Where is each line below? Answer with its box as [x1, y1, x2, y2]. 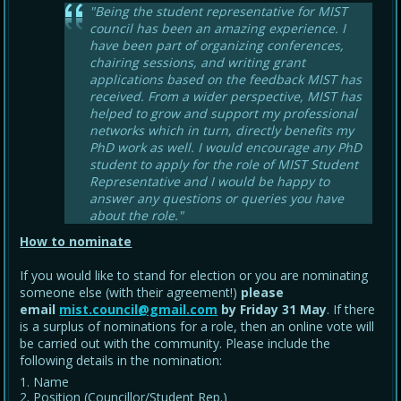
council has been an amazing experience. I [90, 20, 346, 38]
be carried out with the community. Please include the [20, 335, 331, 353]
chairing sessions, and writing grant [90, 54, 306, 72]
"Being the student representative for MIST [90, 3, 348, 21]
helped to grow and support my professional [90, 105, 358, 123]
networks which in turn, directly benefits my [90, 122, 354, 140]
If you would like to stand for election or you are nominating [20, 267, 369, 285]
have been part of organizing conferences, [90, 37, 345, 55]
